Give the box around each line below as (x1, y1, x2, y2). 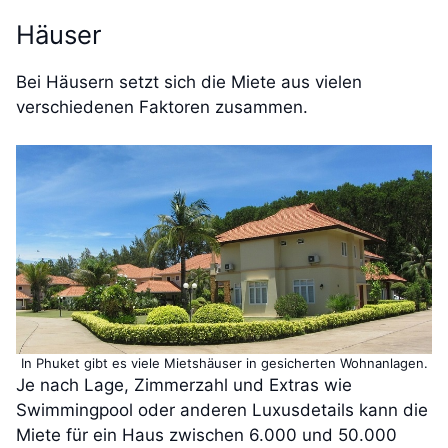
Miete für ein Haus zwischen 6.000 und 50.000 (16, 425, 397, 446)
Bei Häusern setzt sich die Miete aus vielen (16, 71, 362, 92)
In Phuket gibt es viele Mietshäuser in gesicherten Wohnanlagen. (20, 355, 428, 372)
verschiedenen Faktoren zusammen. (16, 96, 308, 117)
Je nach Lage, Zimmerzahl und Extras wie (16, 375, 352, 396)
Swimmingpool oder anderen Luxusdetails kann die (16, 400, 428, 421)
